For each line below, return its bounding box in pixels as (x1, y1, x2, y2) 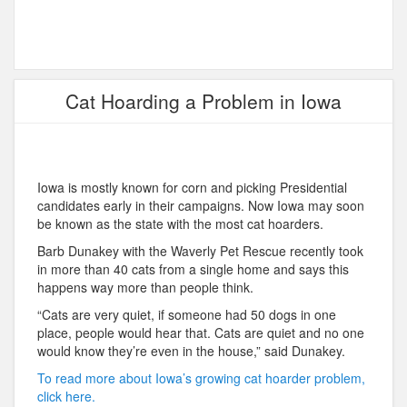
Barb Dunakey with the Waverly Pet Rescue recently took (37, 242, 363, 261)
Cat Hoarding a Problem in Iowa (65, 87, 342, 115)
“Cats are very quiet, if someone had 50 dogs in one (37, 305, 336, 324)
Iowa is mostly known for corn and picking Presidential (37, 178, 347, 197)
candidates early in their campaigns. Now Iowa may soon (37, 196, 364, 215)
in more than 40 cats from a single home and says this (37, 260, 349, 279)
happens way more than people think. (37, 278, 253, 297)
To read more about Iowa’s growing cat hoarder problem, (37, 369, 365, 388)
